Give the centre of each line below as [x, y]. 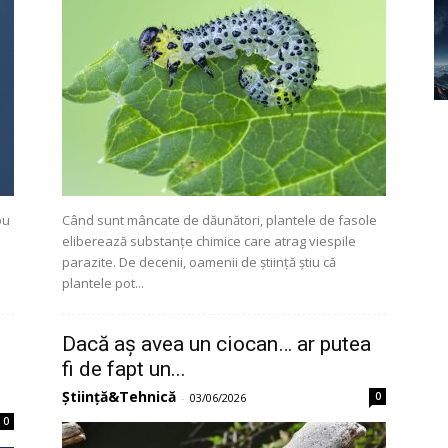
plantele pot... [103, 283]
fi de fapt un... [124, 369]
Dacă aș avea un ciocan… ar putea [216, 344]
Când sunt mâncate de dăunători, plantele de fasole [219, 220]
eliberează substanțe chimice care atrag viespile [209, 241]
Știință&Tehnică [119, 396]
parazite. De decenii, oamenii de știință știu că [199, 262]
